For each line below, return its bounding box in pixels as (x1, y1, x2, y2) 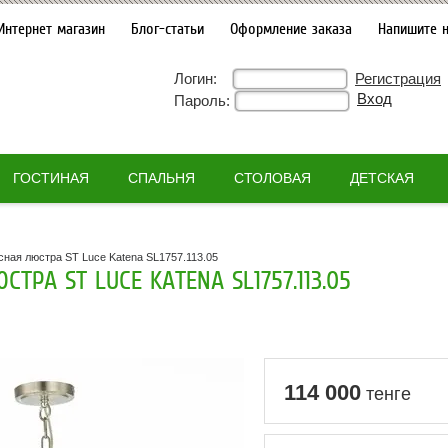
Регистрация (355, 70, 441, 87)
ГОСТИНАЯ (12, 170, 89, 186)
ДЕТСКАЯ (349, 170, 414, 186)
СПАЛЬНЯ (127, 170, 195, 186)
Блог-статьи (130, 20, 204, 38)
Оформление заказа (229, 20, 352, 38)
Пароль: (174, 92, 230, 109)
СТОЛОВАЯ (233, 170, 311, 186)
